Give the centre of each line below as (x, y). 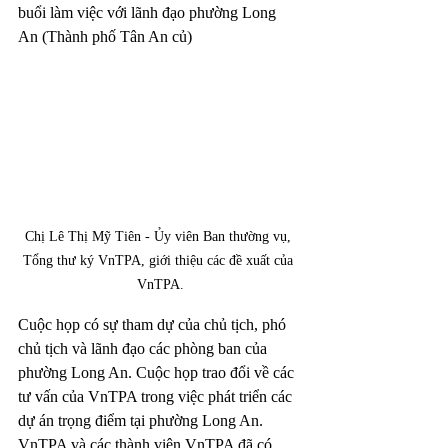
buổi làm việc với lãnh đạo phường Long (149, 12)
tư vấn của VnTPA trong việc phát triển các (157, 396)
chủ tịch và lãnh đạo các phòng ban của (144, 348)
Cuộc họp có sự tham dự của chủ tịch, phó (154, 324)
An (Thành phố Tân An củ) (105, 36)
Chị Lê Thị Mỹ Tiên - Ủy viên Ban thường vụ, (160, 236)
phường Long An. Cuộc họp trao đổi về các (158, 372)
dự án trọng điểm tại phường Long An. (142, 420)
